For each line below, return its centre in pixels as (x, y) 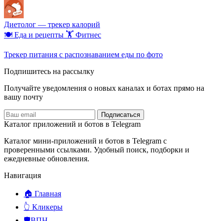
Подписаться (121, 114)
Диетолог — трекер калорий (52, 24)
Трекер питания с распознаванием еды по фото (83, 54)
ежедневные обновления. (47, 158)
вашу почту (23, 97)
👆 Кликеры (43, 207)
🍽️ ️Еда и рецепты (35, 35)
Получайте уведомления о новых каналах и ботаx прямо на (104, 88)
